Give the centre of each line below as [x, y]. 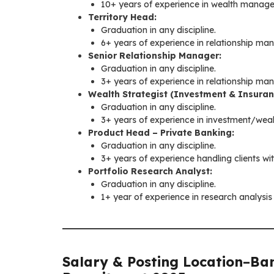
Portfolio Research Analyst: [150, 171]
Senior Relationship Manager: [155, 55]
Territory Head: [122, 17]
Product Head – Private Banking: [161, 132]
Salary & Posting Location [153, 261]
